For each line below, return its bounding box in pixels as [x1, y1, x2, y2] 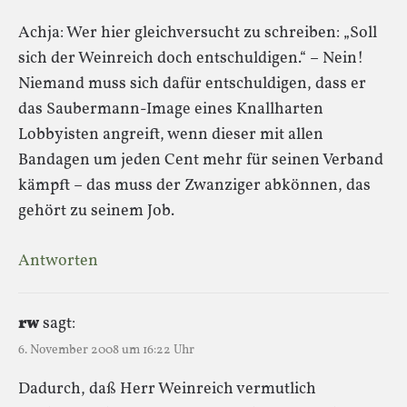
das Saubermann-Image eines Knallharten [18, 97, 323, 121]
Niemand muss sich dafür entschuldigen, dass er [18, 72, 366, 95]
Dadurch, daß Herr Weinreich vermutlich [18, 377, 316, 401]
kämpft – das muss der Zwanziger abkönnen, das [18, 174, 371, 197]
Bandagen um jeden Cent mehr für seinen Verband [18, 148, 383, 172]
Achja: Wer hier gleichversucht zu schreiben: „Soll [18, 21, 377, 45]
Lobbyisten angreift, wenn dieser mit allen [18, 123, 323, 146]
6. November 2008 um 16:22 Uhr [18, 341, 194, 359]
